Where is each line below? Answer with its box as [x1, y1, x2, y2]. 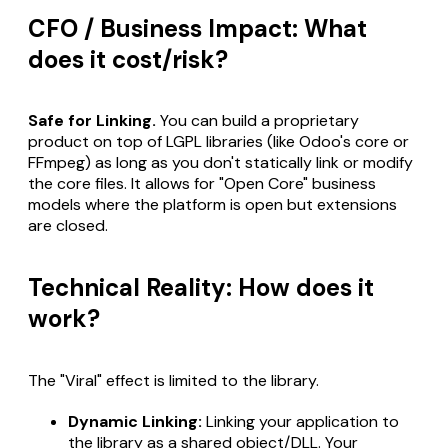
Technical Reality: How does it [28, 272, 374, 304]
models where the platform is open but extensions [28, 194, 397, 216]
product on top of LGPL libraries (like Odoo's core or [28, 131, 409, 153]
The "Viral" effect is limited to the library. [28, 370, 319, 392]
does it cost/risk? [28, 43, 228, 75]
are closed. [28, 215, 108, 237]
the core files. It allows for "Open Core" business [28, 173, 376, 195]
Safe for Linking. [28, 110, 156, 132]
